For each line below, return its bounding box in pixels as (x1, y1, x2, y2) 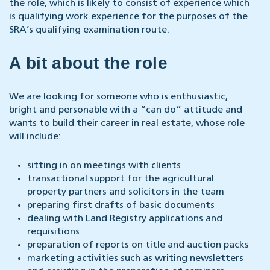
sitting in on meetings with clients (27, 161, 181, 171)
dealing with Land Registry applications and (27, 214, 222, 224)
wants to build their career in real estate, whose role (9, 119, 245, 129)
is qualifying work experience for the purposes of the (9, 12, 248, 22)
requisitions (27, 227, 80, 237)
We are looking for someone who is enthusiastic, (9, 92, 228, 102)
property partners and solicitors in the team (27, 187, 224, 198)
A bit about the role (9, 54, 168, 73)
